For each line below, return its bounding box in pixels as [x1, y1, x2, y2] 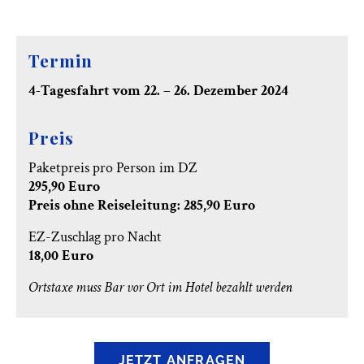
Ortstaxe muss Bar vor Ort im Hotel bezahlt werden [28, 277, 292, 297]
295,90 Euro [28, 176, 100, 196]
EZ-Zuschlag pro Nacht [28, 227, 162, 246]
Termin [28, 48, 93, 71]
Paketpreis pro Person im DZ [28, 158, 197, 177]
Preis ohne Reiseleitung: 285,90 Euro [28, 195, 258, 214]
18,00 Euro [28, 245, 93, 265]
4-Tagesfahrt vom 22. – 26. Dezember [28, 80, 258, 100]
